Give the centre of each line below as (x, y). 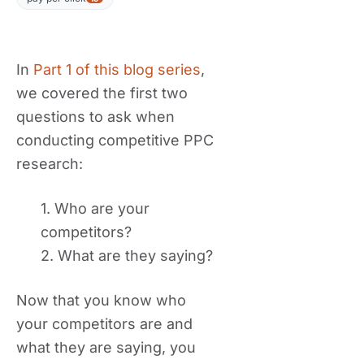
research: (50, 164)
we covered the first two (102, 93)
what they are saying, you (106, 347)
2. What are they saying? (127, 256)
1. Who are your (95, 208)
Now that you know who (101, 300)
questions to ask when (95, 117)
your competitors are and (104, 324)
